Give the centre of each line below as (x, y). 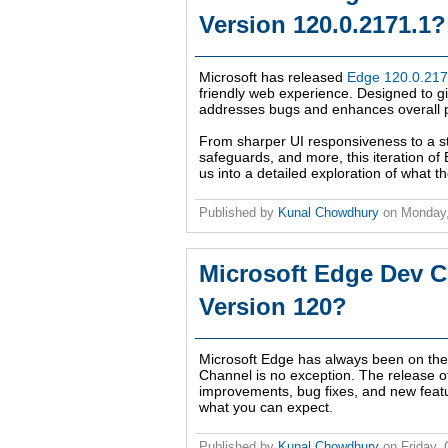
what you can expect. (266, 407)
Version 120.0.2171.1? (322, 25)
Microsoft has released (273, 77)
